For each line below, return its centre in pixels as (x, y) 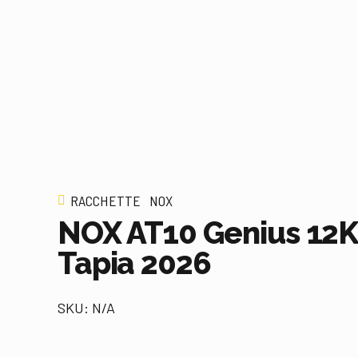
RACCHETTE (105, 201)
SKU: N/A (86, 308)
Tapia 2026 (134, 263)
